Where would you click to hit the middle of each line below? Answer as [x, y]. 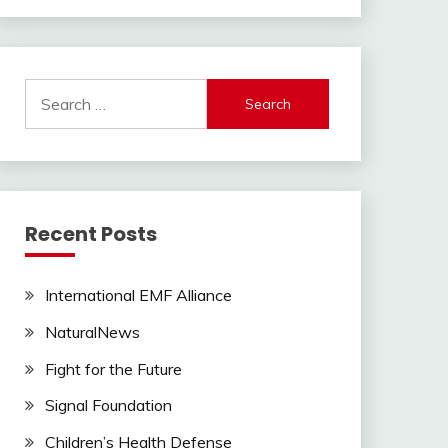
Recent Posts [90, 234]
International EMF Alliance [138, 295]
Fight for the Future [113, 368]
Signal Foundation [108, 405]
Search [48, 90]
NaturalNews [92, 331]
